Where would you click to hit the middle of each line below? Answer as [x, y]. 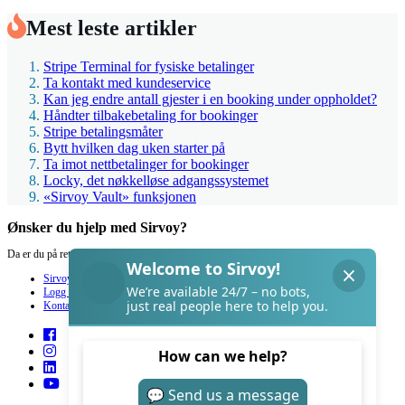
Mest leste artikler [112, 28]
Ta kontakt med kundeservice [127, 83]
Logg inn [63, 292]
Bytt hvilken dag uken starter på [134, 148]
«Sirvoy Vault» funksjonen [120, 197]
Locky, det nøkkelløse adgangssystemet [156, 180]
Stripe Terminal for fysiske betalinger [149, 66]
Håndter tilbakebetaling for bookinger [151, 115]
